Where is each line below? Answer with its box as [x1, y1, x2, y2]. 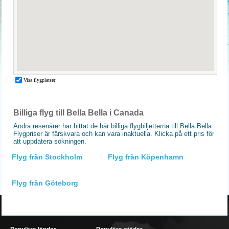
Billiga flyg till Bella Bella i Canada [13, 108, 144, 117]
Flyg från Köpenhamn [108, 153, 184, 161]
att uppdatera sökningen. [13, 138, 86, 145]
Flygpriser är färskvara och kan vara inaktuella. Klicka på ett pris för [13, 130, 214, 138]
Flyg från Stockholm [12, 153, 82, 161]
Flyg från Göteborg [12, 179, 78, 187]
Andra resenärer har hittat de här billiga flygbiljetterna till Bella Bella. [13, 122, 214, 130]
